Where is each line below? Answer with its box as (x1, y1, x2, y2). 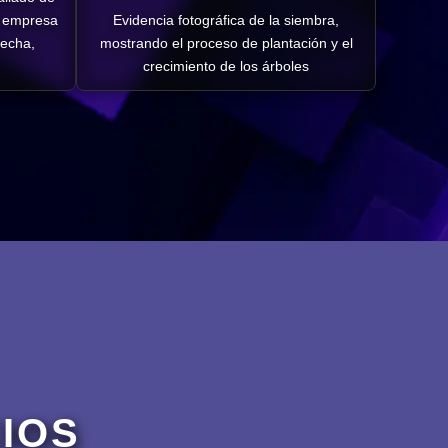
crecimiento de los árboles (143, 58, 309, 74)
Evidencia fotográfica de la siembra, (113, 12, 339, 28)
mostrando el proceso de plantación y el (99, 35, 353, 51)
